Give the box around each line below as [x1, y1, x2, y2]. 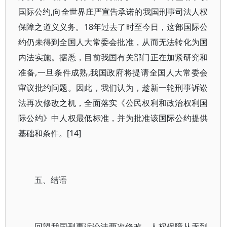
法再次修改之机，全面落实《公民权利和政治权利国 [18, 97, 208, 108]
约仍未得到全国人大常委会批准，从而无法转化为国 [18, 36, 208, 48]
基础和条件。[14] [18, 128, 81, 139]
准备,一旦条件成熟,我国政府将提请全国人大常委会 [18, 67, 208, 78]
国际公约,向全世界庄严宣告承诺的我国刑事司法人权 [18, 6, 208, 17]
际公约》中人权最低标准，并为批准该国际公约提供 [18, 112, 208, 124]
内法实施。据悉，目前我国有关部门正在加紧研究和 [18, 52, 208, 63]
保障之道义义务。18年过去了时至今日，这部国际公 [18, 21, 208, 32]
